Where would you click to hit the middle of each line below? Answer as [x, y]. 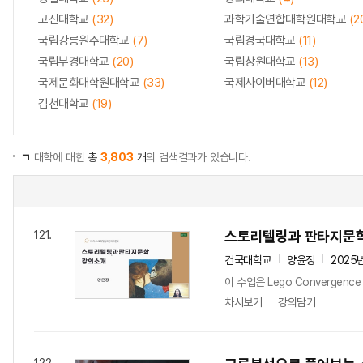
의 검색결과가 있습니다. [199, 157]
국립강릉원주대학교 [85, 41]
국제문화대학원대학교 [90, 83]
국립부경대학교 [75, 62]
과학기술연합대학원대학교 [287, 19]
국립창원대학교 [261, 62]
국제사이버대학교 [267, 83]
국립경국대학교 [261, 41]
